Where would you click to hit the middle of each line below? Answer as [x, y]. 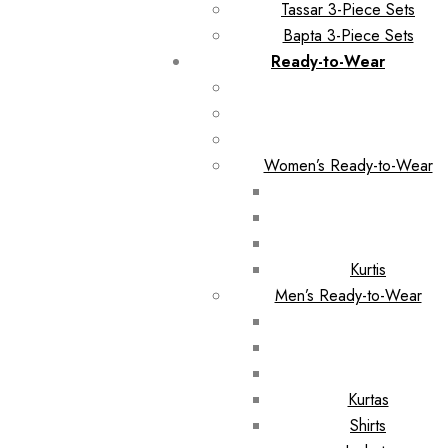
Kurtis [368, 269]
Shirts [368, 425]
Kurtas [368, 399]
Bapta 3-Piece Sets [348, 35]
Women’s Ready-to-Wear [348, 165]
